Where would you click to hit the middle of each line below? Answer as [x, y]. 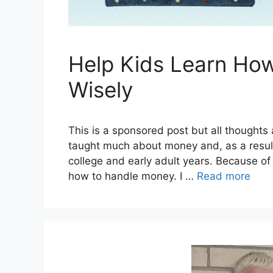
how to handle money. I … [133, 176]
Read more [224, 176]
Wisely [101, 89]
